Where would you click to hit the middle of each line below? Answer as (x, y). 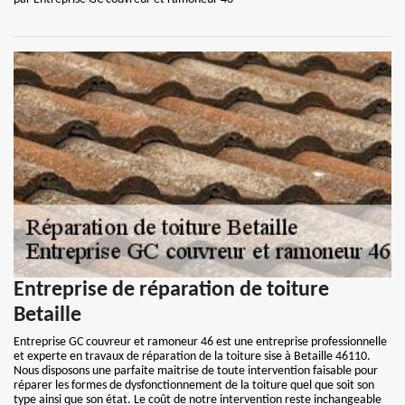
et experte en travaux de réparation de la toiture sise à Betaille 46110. (192, 357)
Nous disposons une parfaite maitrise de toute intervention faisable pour (196, 371)
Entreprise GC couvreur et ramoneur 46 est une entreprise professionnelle (200, 342)
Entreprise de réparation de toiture (171, 290)
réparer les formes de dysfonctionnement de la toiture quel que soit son (194, 386)
